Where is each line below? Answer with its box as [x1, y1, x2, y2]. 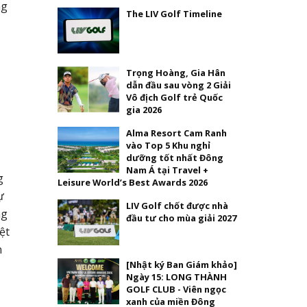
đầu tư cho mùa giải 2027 [125, 211, 236, 224]
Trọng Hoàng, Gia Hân [125, 66, 225, 79]
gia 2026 [125, 103, 162, 116]
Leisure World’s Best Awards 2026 [57, 175, 208, 188]
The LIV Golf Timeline [125, 7, 222, 20]
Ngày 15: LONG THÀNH [125, 270, 227, 283]
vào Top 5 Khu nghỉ [125, 138, 210, 151]
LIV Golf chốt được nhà [125, 199, 228, 212]
